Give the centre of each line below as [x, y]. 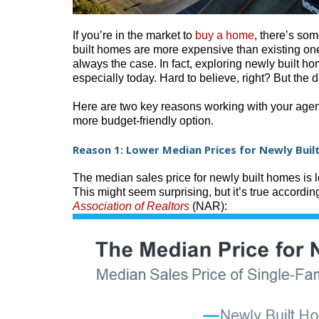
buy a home [225, 35]
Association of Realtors [131, 206]
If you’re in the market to [134, 35]
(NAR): [208, 206]
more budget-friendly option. [143, 121]
